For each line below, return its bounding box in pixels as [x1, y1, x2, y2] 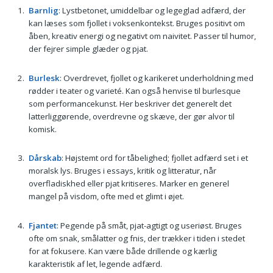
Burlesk [28, 72, 60, 83]
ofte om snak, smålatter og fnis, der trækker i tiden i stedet [28, 233, 245, 244]
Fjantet [28, 220, 57, 232]
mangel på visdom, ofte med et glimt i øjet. [28, 191, 184, 202]
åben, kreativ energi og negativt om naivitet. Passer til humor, [28, 30, 256, 42]
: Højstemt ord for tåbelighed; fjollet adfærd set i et [61, 152, 248, 164]
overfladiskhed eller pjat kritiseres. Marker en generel [28, 178, 229, 190]
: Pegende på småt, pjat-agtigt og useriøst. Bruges [56, 220, 242, 232]
